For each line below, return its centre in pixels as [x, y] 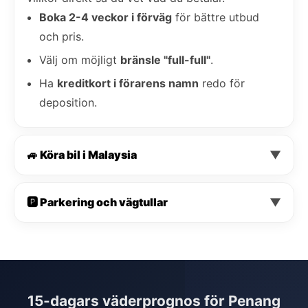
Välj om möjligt [80, 59]
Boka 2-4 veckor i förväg [106, 17]
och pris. [62, 36]
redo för [222, 83]
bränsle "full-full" [165, 59]
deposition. [68, 102]
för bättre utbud [216, 17]
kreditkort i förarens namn [128, 83]
